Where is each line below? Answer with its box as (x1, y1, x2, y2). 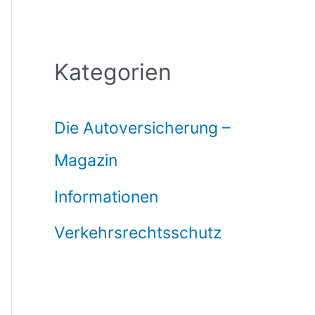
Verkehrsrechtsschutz (54, 223, 222, 243)
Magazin (54, 150, 118, 170)
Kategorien (54, 58, 172, 86)
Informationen (54, 186, 159, 207)
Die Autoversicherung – (54, 117, 231, 138)
